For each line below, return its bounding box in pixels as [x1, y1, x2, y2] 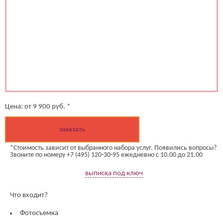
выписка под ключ [85, 169, 143, 177]
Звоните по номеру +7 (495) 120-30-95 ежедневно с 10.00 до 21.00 [10, 151, 203, 159]
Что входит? [10, 191, 48, 199]
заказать [59, 125, 85, 133]
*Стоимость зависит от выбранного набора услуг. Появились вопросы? [10, 144, 217, 152]
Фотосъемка [20, 210, 58, 217]
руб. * [52, 103, 70, 111]
